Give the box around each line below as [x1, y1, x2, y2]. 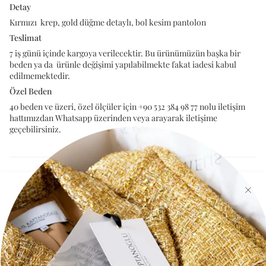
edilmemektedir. [9, 69, 70, 81]
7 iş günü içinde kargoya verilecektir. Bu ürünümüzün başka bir [9, 47, 240, 59]
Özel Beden [9, 85, 52, 97]
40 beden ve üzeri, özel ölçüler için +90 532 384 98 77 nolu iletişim [9, 100, 245, 112]
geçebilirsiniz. [9, 123, 61, 135]
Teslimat [9, 31, 42, 43]
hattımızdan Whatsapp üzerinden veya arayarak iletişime [9, 112, 217, 123]
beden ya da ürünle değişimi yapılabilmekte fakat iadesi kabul [9, 58, 236, 70]
